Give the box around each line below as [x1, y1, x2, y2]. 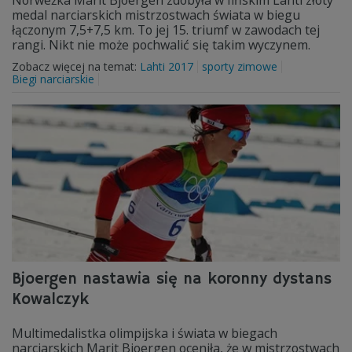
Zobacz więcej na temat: [12, 59, 140, 74]
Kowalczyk [12, 290, 89, 310]
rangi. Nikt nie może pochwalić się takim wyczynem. [12, 36, 310, 53]
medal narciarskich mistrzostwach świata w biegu [12, 6, 300, 24]
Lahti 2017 [140, 59, 193, 74]
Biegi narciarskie [12, 71, 94, 86]
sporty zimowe [202, 59, 277, 74]
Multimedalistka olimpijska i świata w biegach [12, 324, 277, 342]
